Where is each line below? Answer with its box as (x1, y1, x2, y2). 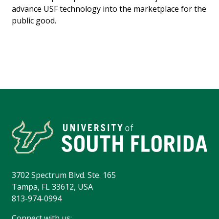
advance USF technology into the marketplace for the (12, 3, 206, 15)
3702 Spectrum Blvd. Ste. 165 (12, 170, 116, 181)
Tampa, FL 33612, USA (12, 181, 93, 193)
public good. (12, 15, 56, 26)
